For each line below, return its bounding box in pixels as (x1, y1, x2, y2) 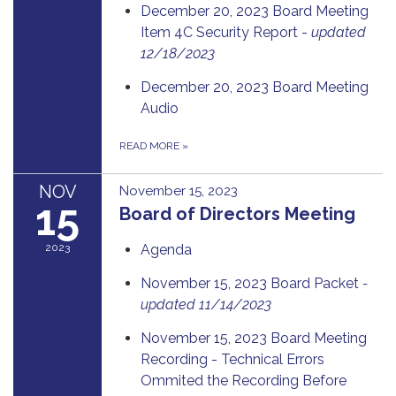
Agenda (141, 240, 192, 258)
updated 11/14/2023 (141, 295, 271, 313)
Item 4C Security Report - (141, 23, 311, 41)
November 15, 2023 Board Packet (141, 274, 362, 292)
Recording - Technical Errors (141, 350, 324, 368)
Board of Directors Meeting (119, 202, 355, 225)
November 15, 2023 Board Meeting (141, 329, 367, 346)
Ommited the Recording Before (141, 371, 346, 389)
